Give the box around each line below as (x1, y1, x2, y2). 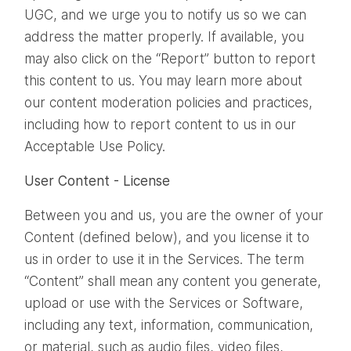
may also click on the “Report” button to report (24, 50, 316, 67)
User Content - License (24, 172, 174, 189)
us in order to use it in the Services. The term (24, 251, 304, 267)
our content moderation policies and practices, (24, 94, 313, 110)
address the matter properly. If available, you (24, 28, 304, 45)
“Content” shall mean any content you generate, (24, 273, 321, 289)
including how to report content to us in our (24, 116, 296, 132)
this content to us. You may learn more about (24, 72, 302, 89)
